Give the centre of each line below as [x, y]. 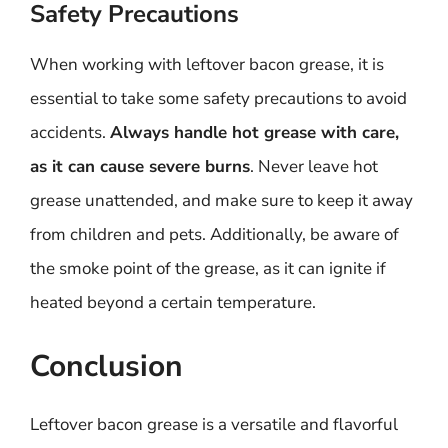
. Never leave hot [314, 166]
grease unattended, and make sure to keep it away [221, 200]
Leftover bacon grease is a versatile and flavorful [214, 424]
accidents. [70, 132]
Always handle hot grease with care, [254, 132]
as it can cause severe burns [140, 166]
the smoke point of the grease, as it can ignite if [208, 268]
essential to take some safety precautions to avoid [218, 98]
